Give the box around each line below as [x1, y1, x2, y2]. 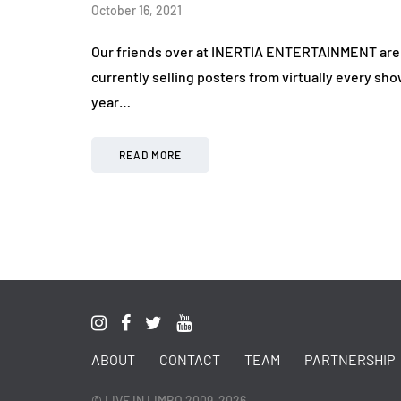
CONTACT [159, 351, 220, 369]
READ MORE [119, 149, 182, 162]
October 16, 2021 [91, 3, 182, 19]
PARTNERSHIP [304, 351, 395, 369]
